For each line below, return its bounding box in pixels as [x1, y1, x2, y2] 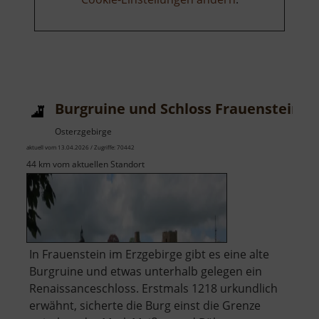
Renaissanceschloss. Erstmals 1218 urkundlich [29, 280, 278, 296]
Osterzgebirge [55, 125, 112, 137]
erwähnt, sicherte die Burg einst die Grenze [29, 297, 261, 313]
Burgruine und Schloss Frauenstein [55, 98, 300, 118]
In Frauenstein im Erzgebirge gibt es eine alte [29, 246, 269, 262]
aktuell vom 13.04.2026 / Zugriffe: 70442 [26, 142, 135, 151]
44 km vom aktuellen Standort [26, 157, 145, 170]
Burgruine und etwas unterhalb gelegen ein [29, 263, 262, 279]
